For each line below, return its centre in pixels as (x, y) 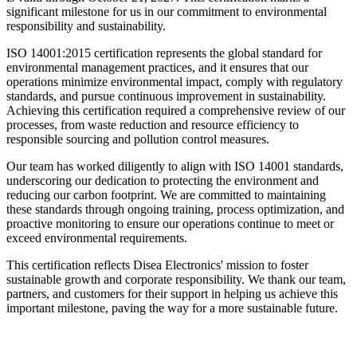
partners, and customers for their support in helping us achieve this (172, 294)
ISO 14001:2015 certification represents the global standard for (164, 53)
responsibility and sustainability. (86, 26)
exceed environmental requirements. (97, 238)
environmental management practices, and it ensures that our (157, 68)
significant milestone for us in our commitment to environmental (167, 12)
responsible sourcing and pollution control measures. (138, 139)
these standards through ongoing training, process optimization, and (175, 210)
